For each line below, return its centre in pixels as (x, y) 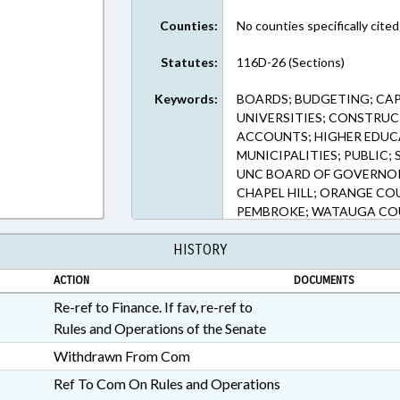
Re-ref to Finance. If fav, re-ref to (153, 307)
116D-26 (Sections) (291, 62)
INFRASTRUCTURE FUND (311, 230)
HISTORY (200, 250)
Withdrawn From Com (121, 356)
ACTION (71, 280)
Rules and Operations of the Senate (159, 328)
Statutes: (190, 62)
